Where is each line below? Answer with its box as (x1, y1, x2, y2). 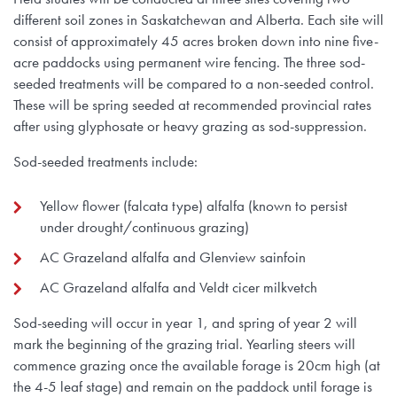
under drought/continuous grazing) (40, 217, 249, 237)
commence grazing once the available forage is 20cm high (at (13, 355, 380, 376)
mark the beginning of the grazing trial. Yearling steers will (13, 334, 355, 354)
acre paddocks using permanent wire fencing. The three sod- (13, 52, 365, 73)
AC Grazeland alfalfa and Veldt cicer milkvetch (40, 277, 317, 298)
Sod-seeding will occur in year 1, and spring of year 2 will (13, 313, 357, 333)
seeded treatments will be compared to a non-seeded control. (13, 74, 374, 94)
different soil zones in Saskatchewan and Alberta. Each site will (13, 10, 384, 30)
